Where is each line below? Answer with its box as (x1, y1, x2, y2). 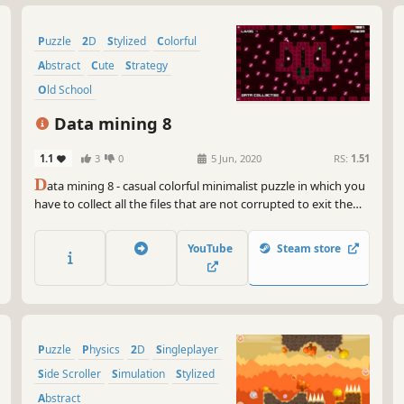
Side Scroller (44, 365, 101, 381)
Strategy (132, 57, 168, 73)
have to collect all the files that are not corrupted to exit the (34, 196, 353, 213)
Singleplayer (162, 341, 218, 357)
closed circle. (34, 214, 101, 231)
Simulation (118, 365, 165, 381)
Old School (47, 81, 92, 97)
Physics (89, 341, 120, 357)
